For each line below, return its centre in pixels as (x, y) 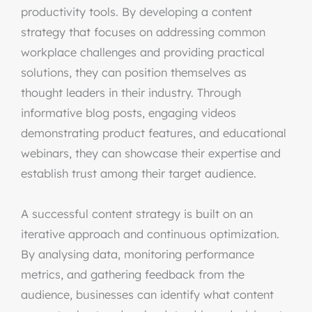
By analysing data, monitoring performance (138, 254)
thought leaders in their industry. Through (131, 93)
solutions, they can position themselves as (134, 72)
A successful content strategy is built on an (137, 214)
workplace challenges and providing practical (143, 52)
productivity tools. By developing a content (136, 12)
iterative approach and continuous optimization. (150, 234)
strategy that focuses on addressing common (143, 32)
